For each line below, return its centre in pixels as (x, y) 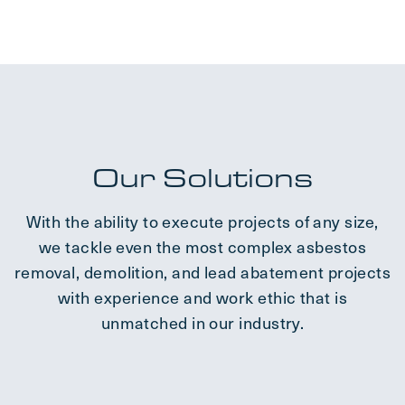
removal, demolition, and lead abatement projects (202, 272)
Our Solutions (202, 178)
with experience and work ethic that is (202, 297)
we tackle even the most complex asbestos (202, 247)
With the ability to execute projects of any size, (202, 221)
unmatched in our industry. (202, 323)
